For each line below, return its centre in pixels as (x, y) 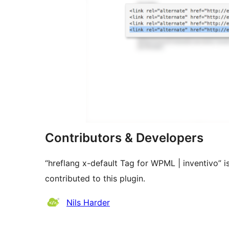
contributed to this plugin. (95, 178)
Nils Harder (88, 202)
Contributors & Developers (124, 138)
